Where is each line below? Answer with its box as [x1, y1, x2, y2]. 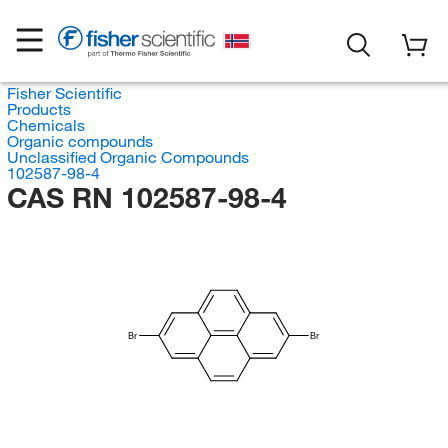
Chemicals [6, 115, 85, 135]
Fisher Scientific [6, 83, 122, 103]
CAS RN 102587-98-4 [6, 180, 287, 215]
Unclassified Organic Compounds [6, 147, 249, 167]
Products [6, 99, 71, 119]
